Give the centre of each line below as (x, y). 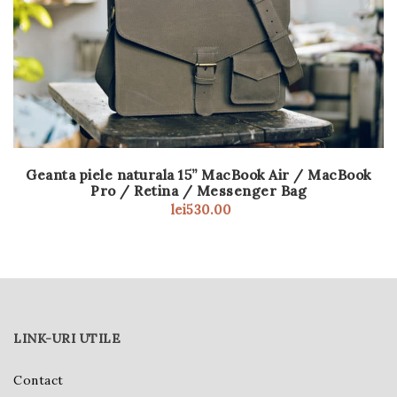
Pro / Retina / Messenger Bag (198, 190)
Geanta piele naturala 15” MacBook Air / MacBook (198, 174)
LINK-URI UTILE (67, 338)
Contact (39, 380)
